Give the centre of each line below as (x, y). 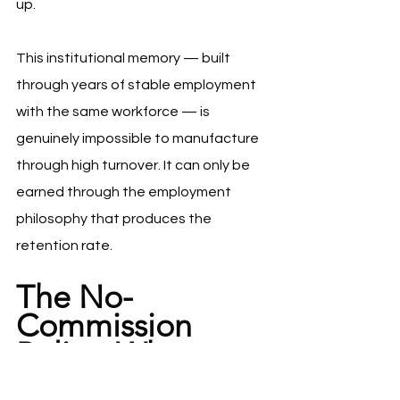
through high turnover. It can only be (134, 166)
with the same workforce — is (114, 112)
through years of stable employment (137, 85)
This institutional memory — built (125, 58)
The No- (75, 297)
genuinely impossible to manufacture (139, 139)
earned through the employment (125, 192)
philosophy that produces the (115, 219)
